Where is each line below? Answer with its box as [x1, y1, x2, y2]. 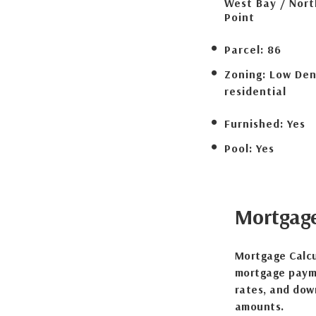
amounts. [234, 299, 284, 313]
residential [224, 84, 286, 98]
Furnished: [224, 116, 284, 130]
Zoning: [224, 67, 266, 81]
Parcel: [224, 42, 264, 56]
